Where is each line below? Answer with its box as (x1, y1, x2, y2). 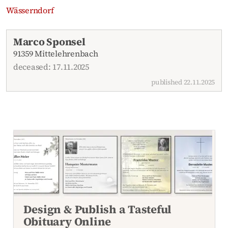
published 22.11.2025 (151, 77, 215, 87)
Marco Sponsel (13, 35, 85, 49)
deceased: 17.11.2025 (13, 61, 89, 72)
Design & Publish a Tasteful (23, 201, 172, 217)
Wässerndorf (6, 4, 54, 16)
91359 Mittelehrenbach (13, 48, 98, 60)
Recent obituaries (6, 30, 72, 41)
